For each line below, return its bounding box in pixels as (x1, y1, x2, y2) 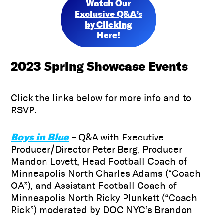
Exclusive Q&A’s (74, 8, 142, 19)
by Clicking (84, 18, 132, 30)
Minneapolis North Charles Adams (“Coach (11, 168, 201, 180)
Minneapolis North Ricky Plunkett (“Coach (11, 192, 198, 204)
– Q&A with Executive (71, 131, 164, 143)
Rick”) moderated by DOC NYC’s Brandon (11, 204, 193, 216)
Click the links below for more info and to (11, 92, 192, 104)
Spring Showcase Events (44, 58, 188, 74)
